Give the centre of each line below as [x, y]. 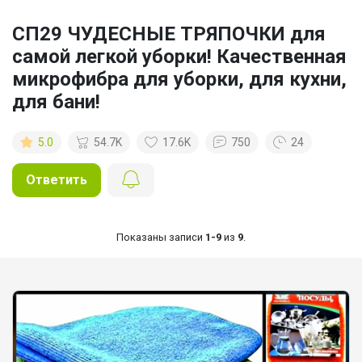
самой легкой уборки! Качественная [179, 56]
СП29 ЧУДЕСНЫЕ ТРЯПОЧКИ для [169, 34]
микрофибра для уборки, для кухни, [179, 79]
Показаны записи [161, 237]
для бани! [56, 101]
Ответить [57, 179]
